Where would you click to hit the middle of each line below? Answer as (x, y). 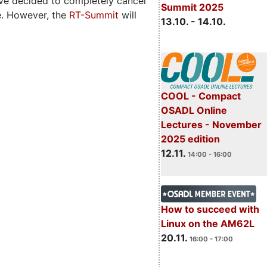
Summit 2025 (192, 7)
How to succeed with (210, 209)
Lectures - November (211, 125)
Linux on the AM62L (207, 224)
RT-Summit (94, 15)
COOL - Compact (201, 96)
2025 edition (190, 139)
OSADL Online (194, 111)
